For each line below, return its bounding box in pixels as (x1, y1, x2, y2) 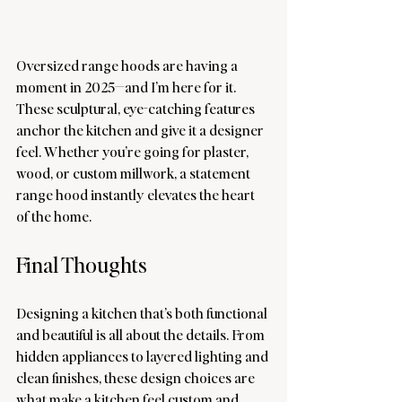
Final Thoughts (16, 249, 147, 278)
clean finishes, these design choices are (16, 367, 258, 387)
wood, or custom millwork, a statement (16, 162, 253, 182)
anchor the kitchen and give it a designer (16, 119, 267, 139)
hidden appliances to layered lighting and (16, 345, 271, 365)
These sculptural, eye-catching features (16, 98, 258, 118)
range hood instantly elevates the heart (16, 184, 258, 204)
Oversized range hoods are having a (16, 55, 240, 74)
